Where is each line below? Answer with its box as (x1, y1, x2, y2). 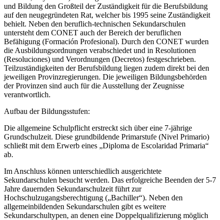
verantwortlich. (4, 90, 51, 99)
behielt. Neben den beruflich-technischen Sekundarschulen (4, 19, 186, 28)
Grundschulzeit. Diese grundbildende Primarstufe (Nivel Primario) (4, 132, 209, 141)
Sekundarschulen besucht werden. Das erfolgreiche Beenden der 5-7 (4, 175, 216, 184)
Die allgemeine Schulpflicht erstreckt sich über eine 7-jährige (4, 123, 192, 132)
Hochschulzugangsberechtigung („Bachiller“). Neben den (4, 193, 183, 202)
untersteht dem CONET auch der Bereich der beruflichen (4, 28, 181, 37)
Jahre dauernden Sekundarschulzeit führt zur (4, 184, 141, 193)
